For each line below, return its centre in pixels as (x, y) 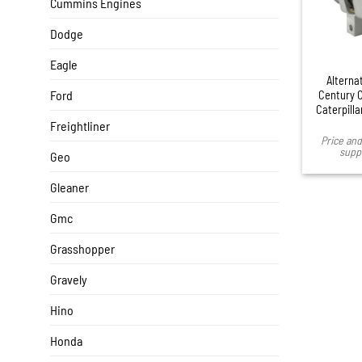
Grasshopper (82, 249)
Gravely (69, 280)
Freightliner (80, 126)
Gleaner (69, 187)
